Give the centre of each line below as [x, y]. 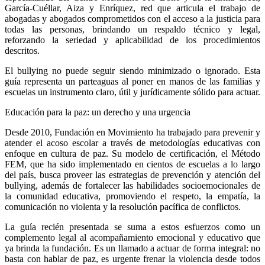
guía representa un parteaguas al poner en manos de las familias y [132, 81]
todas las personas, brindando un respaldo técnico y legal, [132, 29]
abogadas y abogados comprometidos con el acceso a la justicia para [132, 18]
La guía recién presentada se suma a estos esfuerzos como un [132, 227]
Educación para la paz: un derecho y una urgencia [98, 112]
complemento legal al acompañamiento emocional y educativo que [132, 237]
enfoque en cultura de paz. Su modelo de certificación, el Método [132, 153]
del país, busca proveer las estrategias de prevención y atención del [132, 174]
